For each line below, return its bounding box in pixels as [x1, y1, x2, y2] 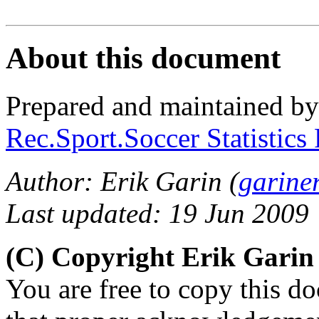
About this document [6, 41, 281, 75]
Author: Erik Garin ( [6, 165, 239, 197]
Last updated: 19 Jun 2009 [6, 197, 309, 229]
